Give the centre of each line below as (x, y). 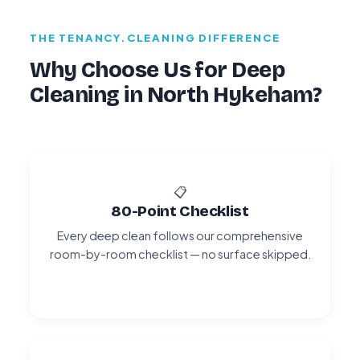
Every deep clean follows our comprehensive (180, 235)
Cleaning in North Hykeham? (176, 94)
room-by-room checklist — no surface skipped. (180, 254)
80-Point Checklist (180, 211)
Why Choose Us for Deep (157, 70)
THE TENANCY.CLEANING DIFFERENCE (155, 37)
